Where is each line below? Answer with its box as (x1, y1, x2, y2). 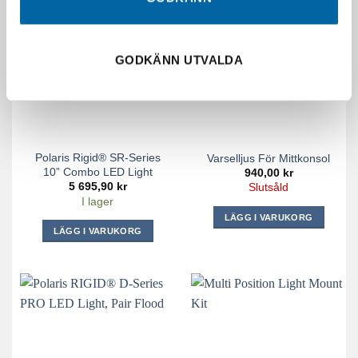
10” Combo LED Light (42, 165, 153, 179)
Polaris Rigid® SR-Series (34, 151, 161, 165)
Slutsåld (249, 181, 288, 194)
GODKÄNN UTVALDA (114, 53, 244, 66)
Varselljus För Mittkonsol (207, 151, 330, 165)
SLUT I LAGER (224, 66, 313, 81)
